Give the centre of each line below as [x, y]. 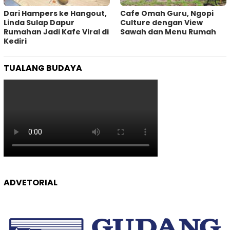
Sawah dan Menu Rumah [168, 32]
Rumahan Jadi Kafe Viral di [56, 32]
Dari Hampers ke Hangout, [55, 14]
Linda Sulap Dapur [39, 23]
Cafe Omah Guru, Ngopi [167, 14]
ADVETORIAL [31, 183]
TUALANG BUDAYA [43, 68]
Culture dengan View [161, 23]
